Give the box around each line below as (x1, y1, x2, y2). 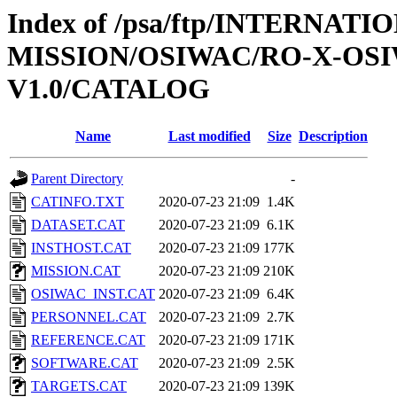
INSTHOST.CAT (31, 240, 131, 256)
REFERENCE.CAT (31, 332, 145, 348)
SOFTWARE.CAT (31, 355, 138, 371)
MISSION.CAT (31, 263, 121, 279)
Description (299, 128, 368, 144)
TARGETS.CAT (31, 378, 127, 394)
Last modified (167, 128, 251, 144)
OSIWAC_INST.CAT (31, 286, 155, 302)
